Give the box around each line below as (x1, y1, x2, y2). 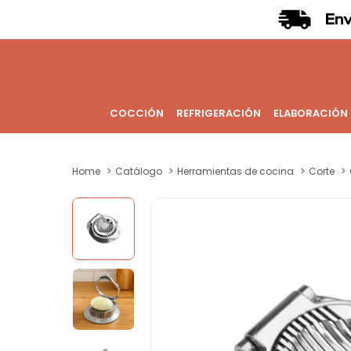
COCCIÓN (109, 106, 164, 121)
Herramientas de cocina (177, 165, 294, 178)
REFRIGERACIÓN (175, 106, 261, 121)
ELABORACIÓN (273, 106, 348, 121)
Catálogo (115, 165, 162, 178)
